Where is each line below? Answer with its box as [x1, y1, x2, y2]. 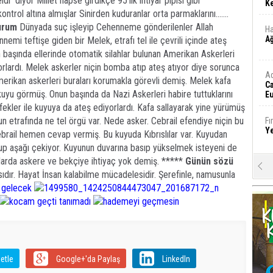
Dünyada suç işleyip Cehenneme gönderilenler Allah [17, 21, 213, 33]
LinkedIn [161, 254, 190, 264]
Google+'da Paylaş [55, 254, 120, 264]
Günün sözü [185, 155, 233, 167]
